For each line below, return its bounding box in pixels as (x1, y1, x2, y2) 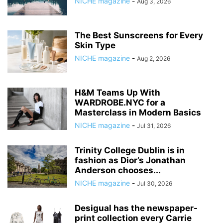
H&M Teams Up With (75, 88, 160, 98)
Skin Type (75, 40, 115, 50)
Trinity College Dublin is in (75, 145, 185, 155)
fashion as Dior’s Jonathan (75, 155, 186, 165)
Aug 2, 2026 (137, 55, 170, 62)
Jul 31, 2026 (137, 122, 171, 129)
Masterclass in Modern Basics (75, 108, 201, 117)
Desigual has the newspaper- (75, 203, 198, 213)
